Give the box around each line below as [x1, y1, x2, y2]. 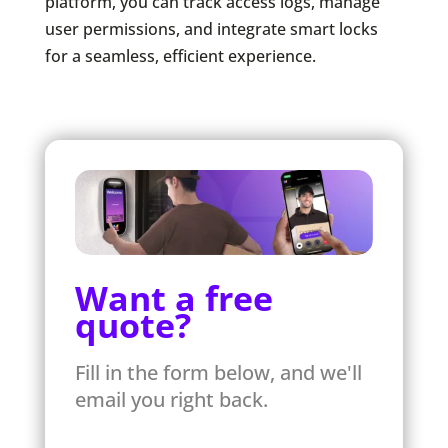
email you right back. [74, 386, 268, 414]
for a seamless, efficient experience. [44, 45, 316, 68]
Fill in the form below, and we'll [74, 359, 362, 387]
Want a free [74, 275, 273, 322]
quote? [74, 302, 191, 349]
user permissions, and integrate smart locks [44, 18, 378, 41]
